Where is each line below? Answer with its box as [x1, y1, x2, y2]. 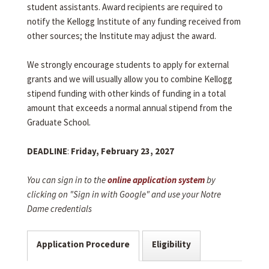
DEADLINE [27, 145, 67, 157]
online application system [107, 174, 205, 186]
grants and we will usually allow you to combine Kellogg [27, 73, 232, 85]
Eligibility [152, 238, 191, 250]
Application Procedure [37, 238, 130, 250]
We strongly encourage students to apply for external [27, 58, 229, 70]
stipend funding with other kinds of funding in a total [27, 87, 226, 99]
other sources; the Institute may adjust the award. [27, 29, 216, 41]
